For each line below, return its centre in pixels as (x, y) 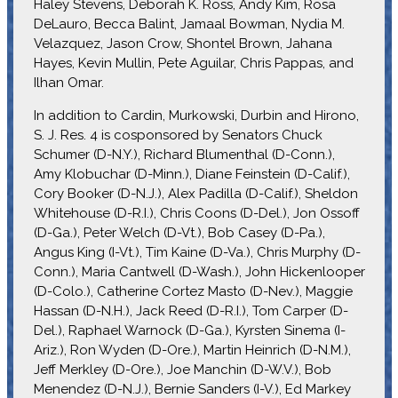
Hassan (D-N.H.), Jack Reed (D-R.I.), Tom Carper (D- (191, 310)
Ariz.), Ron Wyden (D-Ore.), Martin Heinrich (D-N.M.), (192, 350)
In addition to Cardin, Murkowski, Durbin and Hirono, (196, 115)
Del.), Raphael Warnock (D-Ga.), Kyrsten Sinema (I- (189, 330)
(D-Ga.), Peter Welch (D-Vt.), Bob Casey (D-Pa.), (179, 232)
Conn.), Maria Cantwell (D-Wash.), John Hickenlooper (199, 271)
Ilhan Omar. (68, 82)
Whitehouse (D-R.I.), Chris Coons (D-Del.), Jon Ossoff (196, 213)
